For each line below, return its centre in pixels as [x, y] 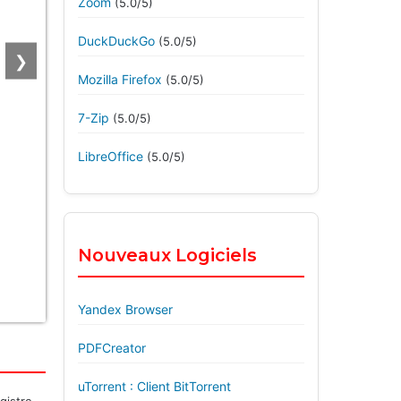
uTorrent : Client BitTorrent [156, 386]
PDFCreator [114, 348]
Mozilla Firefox [120, 79]
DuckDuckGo [116, 41]
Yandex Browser [127, 309]
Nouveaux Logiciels [167, 255]
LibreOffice [111, 156]
